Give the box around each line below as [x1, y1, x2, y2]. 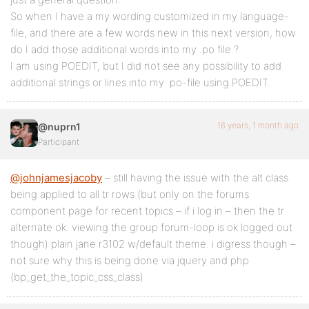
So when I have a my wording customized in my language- [10, 10, 289, 23]
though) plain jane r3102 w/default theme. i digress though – [10, 237, 296, 251]
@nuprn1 [38, 121, 81, 133]
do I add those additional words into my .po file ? [10, 43, 239, 57]
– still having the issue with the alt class [102, 171, 288, 185]
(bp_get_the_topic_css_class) [10, 270, 143, 284]
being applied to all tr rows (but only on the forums [10, 188, 249, 201]
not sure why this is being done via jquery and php [10, 254, 249, 268]
